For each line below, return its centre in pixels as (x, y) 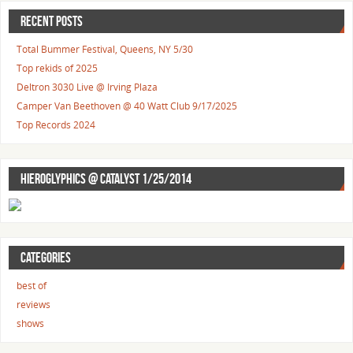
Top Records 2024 (56, 124)
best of (32, 285)
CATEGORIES (46, 257)
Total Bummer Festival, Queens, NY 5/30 (105, 49)
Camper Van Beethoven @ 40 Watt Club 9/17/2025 (127, 106)
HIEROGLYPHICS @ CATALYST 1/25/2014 (106, 178)
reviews (33, 304)
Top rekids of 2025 (57, 68)
